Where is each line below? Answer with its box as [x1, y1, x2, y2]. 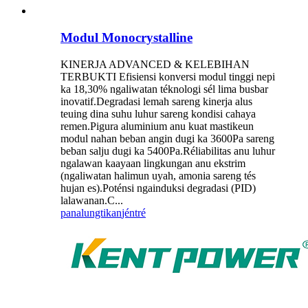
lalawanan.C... [60, 194, 123, 206]
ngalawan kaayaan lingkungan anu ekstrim [60, 157, 245, 169]
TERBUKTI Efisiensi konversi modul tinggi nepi [60, 70, 275, 82]
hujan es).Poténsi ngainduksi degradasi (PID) [60, 181, 256, 194]
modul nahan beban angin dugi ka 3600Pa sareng [60, 132, 274, 144]
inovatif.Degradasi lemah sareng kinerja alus [60, 95, 252, 107]
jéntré [122, 206, 146, 219]
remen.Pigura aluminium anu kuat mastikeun [60, 120, 254, 132]
